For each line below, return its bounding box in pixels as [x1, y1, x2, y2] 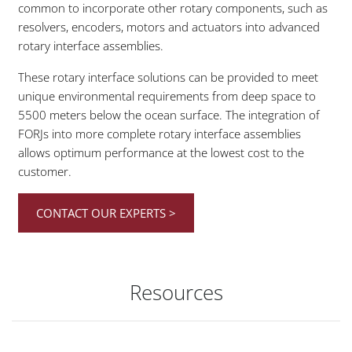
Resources [129, 277, 223, 306]
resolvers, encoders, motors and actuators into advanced [18, 19, 320, 35]
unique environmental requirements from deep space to [18, 88, 316, 104]
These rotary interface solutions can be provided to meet [18, 69, 318, 86]
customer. [18, 163, 71, 180]
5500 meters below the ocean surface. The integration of [18, 107, 320, 123]
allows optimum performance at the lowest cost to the [18, 145, 304, 161]
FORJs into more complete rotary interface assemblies [18, 126, 301, 142]
